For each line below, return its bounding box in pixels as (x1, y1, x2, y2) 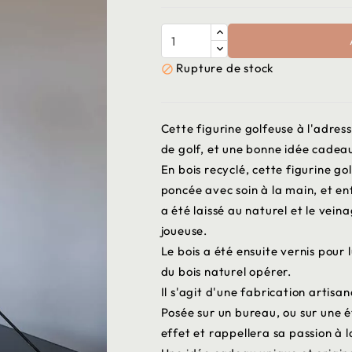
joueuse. (160, 223, 207, 238)
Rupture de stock (176, 60, 274, 75)
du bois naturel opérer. (160, 264, 291, 279)
